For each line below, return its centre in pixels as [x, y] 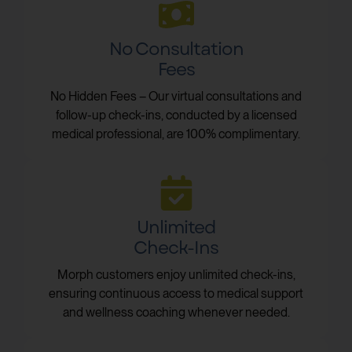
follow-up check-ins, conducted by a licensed [176, 115]
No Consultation [176, 48]
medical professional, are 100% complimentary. [176, 134]
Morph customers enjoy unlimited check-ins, [176, 274]
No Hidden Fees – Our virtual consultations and [176, 96]
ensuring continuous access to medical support [176, 293]
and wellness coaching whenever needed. [176, 312]
